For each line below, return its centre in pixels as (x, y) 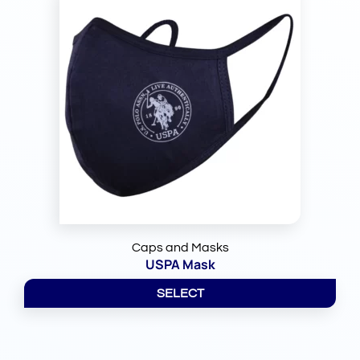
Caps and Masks (180, 248)
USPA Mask (180, 265)
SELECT (180, 294)
